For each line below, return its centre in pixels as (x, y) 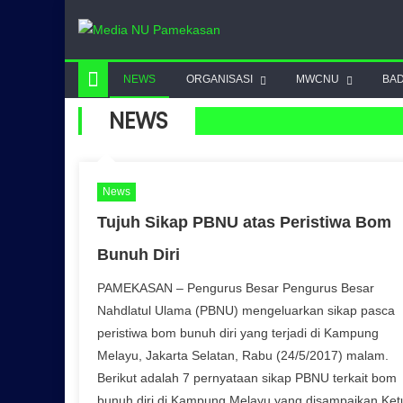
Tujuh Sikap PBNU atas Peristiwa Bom (244, 222)
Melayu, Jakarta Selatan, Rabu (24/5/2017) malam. (242, 355)
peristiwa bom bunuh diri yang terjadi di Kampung (237, 332)
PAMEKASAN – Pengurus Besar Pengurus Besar (235, 287)
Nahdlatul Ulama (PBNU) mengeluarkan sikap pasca (246, 310)
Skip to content (107, 11)
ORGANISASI (219, 79)
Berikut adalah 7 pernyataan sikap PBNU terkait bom (246, 377)
